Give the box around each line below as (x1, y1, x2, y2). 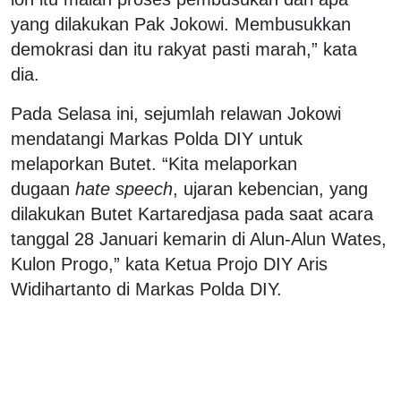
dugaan (11, 178, 75, 199)
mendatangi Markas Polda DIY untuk (11, 128, 303, 149)
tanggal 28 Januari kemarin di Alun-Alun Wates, (11, 228, 387, 249)
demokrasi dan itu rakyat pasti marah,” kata (11, 38, 357, 59)
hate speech (75, 178, 173, 199)
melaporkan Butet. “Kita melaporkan (11, 153, 297, 174)
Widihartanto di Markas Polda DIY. (11, 278, 282, 299)
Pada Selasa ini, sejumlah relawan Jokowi (11, 103, 341, 124)
